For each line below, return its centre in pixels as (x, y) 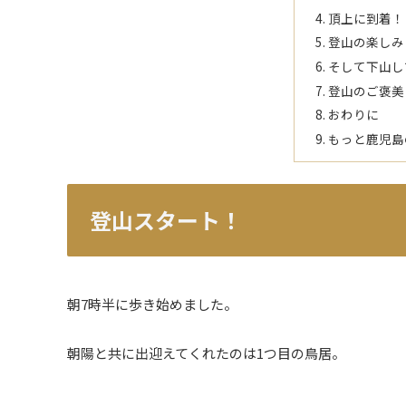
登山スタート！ (166, 220)
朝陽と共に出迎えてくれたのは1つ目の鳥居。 (206, 353)
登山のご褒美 (366, 90)
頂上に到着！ (366, 18)
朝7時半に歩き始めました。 (152, 304)
